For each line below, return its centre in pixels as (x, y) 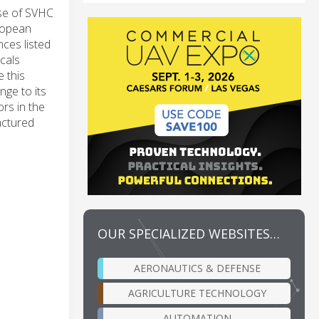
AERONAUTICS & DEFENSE (197, 268)
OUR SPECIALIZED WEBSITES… (189, 233)
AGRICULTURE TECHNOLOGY (197, 293)
